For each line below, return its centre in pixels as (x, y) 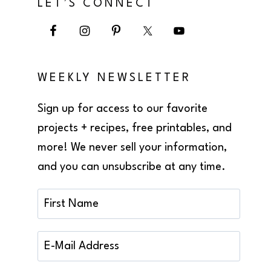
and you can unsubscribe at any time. (132, 167)
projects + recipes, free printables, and (135, 128)
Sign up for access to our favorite (123, 109)
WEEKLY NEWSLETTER (115, 78)
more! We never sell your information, (132, 147)
